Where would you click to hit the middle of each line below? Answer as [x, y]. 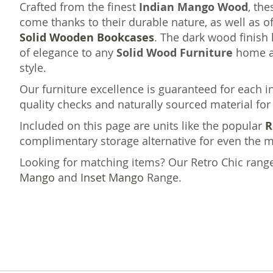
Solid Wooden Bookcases [87, 37]
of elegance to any [68, 52]
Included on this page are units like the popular [141, 126]
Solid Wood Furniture [175, 53]
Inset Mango [112, 177]
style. [33, 68]
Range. [163, 177]
